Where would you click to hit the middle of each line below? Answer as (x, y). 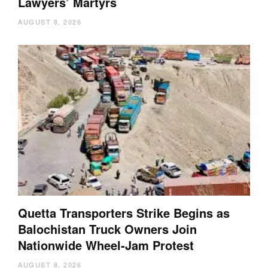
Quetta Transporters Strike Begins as (124, 212)
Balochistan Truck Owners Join (107, 229)
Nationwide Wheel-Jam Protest (106, 245)
